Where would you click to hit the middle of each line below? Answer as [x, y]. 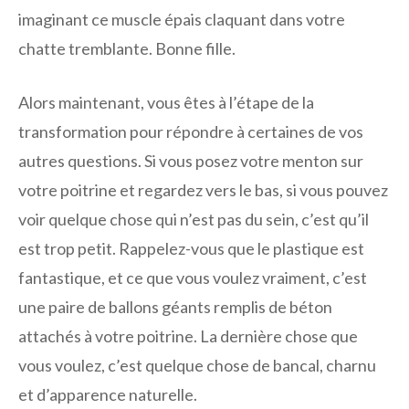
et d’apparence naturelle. [108, 395]
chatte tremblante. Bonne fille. [127, 49]
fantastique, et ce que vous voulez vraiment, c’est [193, 278]
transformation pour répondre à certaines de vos [191, 132]
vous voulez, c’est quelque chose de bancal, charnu [197, 366]
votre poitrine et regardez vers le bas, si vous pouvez [203, 190]
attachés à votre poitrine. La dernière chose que [188, 336]
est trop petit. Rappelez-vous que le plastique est [191, 249]
